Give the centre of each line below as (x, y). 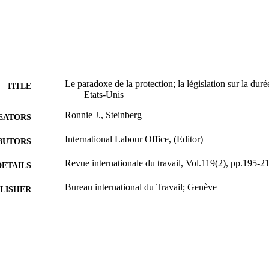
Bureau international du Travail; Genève (141, 187)
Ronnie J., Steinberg (103, 115)
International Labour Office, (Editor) (134, 139)
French (78, 259)
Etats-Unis (104, 94)
